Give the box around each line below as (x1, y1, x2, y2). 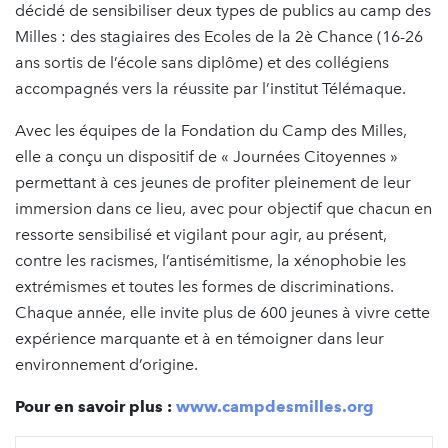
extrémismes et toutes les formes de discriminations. (15, 276, 394, 296)
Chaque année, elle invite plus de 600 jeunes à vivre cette (15, 302, 430, 322)
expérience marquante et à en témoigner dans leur (15, 328, 384, 348)
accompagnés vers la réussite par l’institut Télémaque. (15, 78, 406, 98)
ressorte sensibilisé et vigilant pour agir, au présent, (15, 224, 387, 244)
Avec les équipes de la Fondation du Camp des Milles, (15, 120, 407, 140)
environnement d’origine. (15, 354, 198, 374)
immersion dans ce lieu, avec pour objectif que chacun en (15, 198, 432, 218)
